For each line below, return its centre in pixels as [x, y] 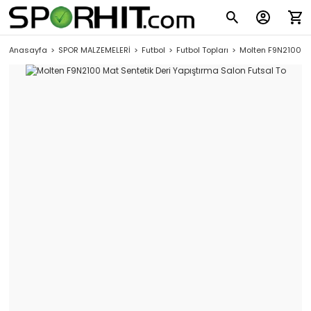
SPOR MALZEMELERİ [94, 50]
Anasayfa [28, 50]
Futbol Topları [202, 50]
